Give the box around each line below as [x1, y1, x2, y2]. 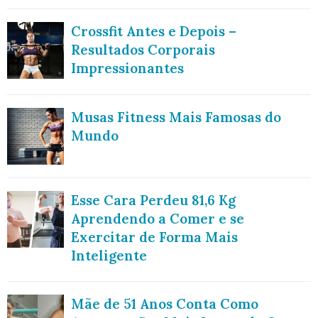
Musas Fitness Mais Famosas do [71, 108, 281, 126]
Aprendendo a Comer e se [71, 209, 244, 227]
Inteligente [71, 246, 147, 264]
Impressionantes [71, 60, 184, 77]
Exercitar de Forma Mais [71, 228, 238, 246]
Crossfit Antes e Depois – [71, 23, 236, 40]
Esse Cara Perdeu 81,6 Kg [71, 191, 236, 209]
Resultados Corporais [71, 41, 215, 59]
